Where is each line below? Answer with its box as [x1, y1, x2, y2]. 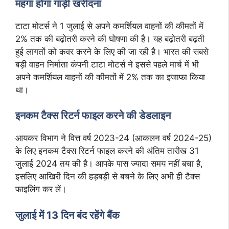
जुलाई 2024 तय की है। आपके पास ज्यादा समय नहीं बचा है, [15, 158, 203, 169]
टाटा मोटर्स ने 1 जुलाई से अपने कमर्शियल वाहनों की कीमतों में [15, 20, 203, 31]
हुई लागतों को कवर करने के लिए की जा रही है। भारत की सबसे [15, 46, 209, 57]
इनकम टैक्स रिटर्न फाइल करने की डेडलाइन [15, 109, 171, 122]
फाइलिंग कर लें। [15, 184, 66, 194]
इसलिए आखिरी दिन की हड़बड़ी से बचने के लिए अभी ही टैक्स [15, 171, 200, 181]
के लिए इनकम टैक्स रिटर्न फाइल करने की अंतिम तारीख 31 [15, 146, 199, 156]
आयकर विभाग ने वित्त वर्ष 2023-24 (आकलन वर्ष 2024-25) [15, 133, 212, 143]
